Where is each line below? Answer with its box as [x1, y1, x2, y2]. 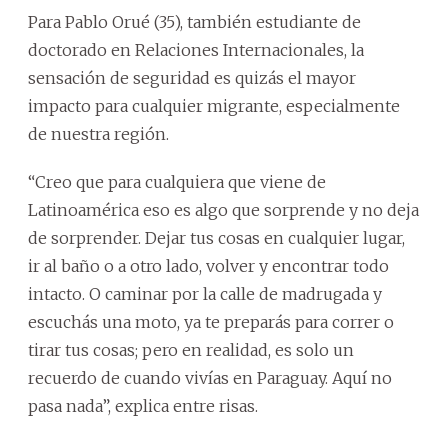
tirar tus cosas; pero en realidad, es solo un [28, 339, 354, 360]
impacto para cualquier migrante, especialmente [28, 95, 400, 116]
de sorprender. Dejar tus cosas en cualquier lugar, [28, 227, 405, 248]
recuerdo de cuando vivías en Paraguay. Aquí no [28, 367, 392, 388]
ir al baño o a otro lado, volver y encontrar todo [28, 255, 389, 276]
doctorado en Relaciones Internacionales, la [28, 39, 364, 60]
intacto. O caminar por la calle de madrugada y [28, 283, 382, 304]
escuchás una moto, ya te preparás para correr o [28, 311, 394, 332]
